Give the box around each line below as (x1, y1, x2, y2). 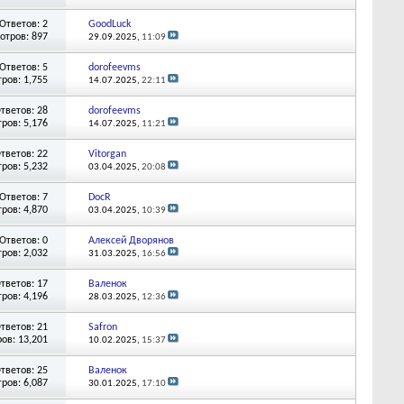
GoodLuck (87, 18, 131, 30)
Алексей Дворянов (87, 234, 174, 246)
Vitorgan (87, 148, 126, 160)
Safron (87, 321, 117, 333)
